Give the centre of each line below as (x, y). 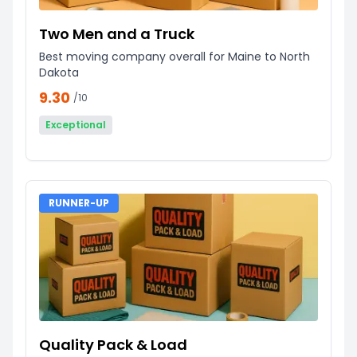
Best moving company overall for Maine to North (175, 56)
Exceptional (76, 124)
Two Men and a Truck (117, 33)
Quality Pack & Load (113, 344)
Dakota (59, 72)
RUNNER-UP (79, 202)
